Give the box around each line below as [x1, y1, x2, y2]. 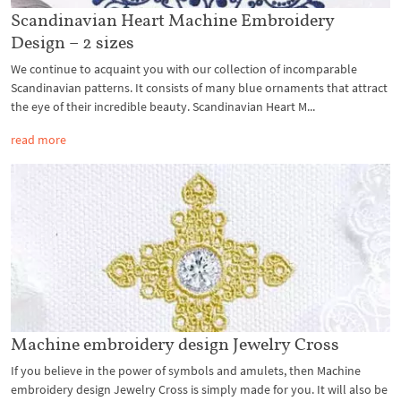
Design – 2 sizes [11, 30, 134, 53]
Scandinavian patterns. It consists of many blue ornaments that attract [11, 79, 388, 96]
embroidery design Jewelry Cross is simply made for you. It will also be [11, 380, 388, 397]
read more [11, 131, 66, 148]
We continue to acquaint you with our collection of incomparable [11, 60, 357, 77]
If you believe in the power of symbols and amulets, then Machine [11, 362, 361, 379]
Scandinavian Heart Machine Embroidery [11, 8, 335, 30]
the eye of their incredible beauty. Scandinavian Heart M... [11, 98, 315, 115]
